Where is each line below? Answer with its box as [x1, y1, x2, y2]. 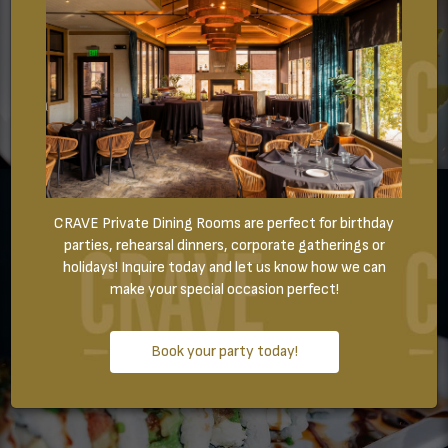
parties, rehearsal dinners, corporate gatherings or [63, 236, 385, 256]
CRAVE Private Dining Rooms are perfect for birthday [54, 214, 394, 234]
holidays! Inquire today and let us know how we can [62, 258, 386, 278]
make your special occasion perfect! [109, 280, 339, 300]
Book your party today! [150, 342, 298, 362]
